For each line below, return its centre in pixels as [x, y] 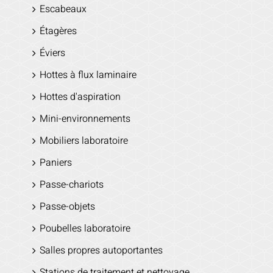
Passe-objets [67, 207]
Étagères [58, 31]
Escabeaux [63, 9]
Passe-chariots [71, 185]
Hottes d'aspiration [80, 97]
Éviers [52, 53]
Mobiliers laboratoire [83, 141]
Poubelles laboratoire [85, 229]
